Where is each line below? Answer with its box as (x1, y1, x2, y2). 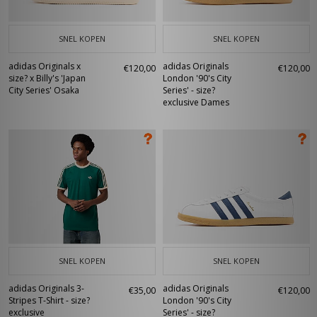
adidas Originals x (8, 60, 81, 72)
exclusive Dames (163, 96, 229, 108)
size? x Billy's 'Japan (8, 72, 86, 84)
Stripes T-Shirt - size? (8, 294, 90, 306)
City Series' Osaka (8, 84, 79, 96)
